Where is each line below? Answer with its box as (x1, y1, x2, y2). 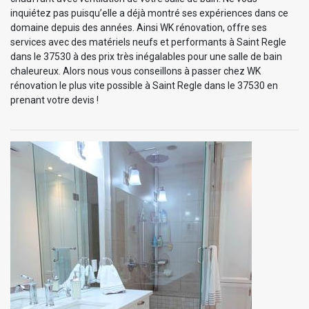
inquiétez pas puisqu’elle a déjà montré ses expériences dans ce (10, 7, 288, 19)
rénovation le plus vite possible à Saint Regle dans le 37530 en (10, 79, 278, 91)
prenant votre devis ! (10, 94, 99, 106)
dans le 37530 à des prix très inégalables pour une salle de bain (10, 50, 282, 62)
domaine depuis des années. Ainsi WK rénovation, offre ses (10, 21, 267, 33)
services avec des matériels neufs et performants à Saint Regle (10, 36, 286, 48)
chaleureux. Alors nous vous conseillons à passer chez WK (10, 65, 261, 77)
